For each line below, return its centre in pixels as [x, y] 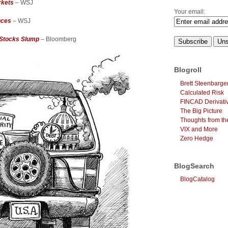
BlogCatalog [197, 179]
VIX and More [199, 129]
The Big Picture [201, 111]
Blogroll [188, 70]
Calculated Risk [202, 92]
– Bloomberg [58, 39]
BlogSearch [194, 166]
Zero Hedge [197, 138]
